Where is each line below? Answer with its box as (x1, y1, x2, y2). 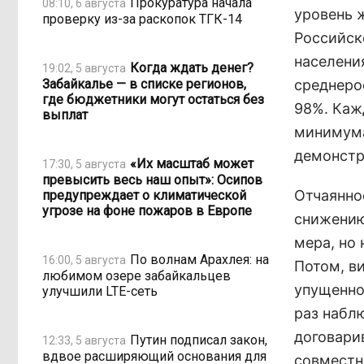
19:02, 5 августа (42, 61, 126, 75)
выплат (42, 107, 88, 123)
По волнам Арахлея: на (130, 251, 269, 267)
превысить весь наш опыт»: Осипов (42, 172, 262, 188)
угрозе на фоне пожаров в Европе (42, 203, 252, 219)
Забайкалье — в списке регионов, (42, 76, 246, 92)
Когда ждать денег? (130, 59, 253, 76)
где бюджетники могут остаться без (42, 92, 264, 107)
